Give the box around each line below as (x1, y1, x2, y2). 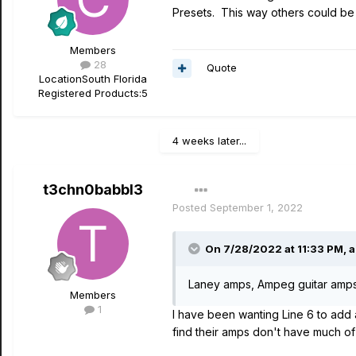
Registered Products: (38, 87, 141, 100)
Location (39, 72, 82, 86)
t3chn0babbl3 (43, 181, 143, 199)
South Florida (82, 72, 147, 86)
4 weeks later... (172, 134, 246, 148)
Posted (172, 201, 210, 215)
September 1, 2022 (210, 201, 303, 215)
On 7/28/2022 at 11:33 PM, (205, 242, 349, 256)
